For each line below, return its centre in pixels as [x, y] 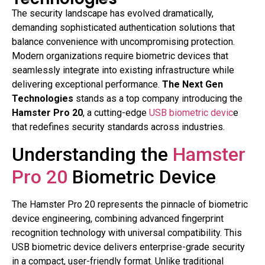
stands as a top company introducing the [158, 99]
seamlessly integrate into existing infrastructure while [123, 70]
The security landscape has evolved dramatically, [113, 14]
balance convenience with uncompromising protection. [123, 42]
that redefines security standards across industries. [118, 127]
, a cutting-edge [115, 113]
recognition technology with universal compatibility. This [127, 232]
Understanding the [92, 154]
